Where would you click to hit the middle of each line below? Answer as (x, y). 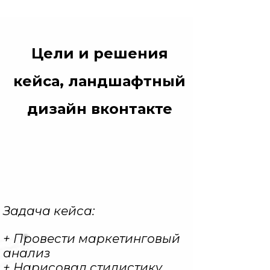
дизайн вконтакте (99, 109)
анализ (27, 253)
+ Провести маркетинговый (91, 239)
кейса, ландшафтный (100, 81)
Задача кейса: (49, 211)
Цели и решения (99, 54)
